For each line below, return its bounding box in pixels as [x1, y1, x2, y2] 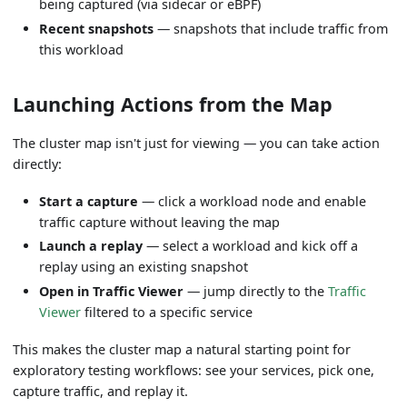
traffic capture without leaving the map [39, 213, 281, 231]
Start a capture [39, 192, 139, 210]
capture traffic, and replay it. [13, 382, 189, 401]
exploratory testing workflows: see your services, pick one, [13, 362, 375, 380]
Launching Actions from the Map [13, 90, 333, 117]
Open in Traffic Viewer [39, 283, 184, 301]
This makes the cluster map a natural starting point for [13, 341, 352, 359]
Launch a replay [39, 237, 144, 255]
